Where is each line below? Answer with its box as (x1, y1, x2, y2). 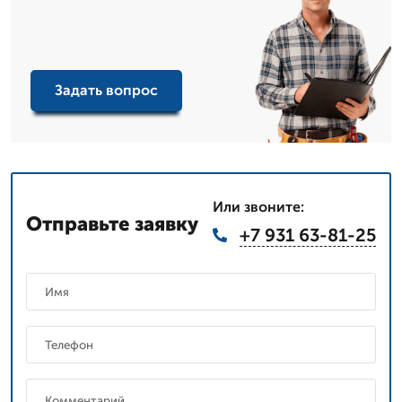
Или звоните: (213, 197, 304, 215)
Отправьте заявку (26, 212, 198, 237)
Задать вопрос (55, 82, 158, 100)
